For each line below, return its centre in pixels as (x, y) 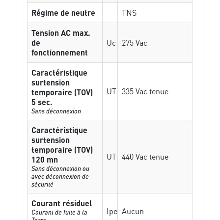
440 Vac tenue (145, 156)
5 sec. (42, 102)
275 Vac (135, 42)
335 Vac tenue (145, 91)
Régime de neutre (64, 13)
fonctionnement (60, 52)
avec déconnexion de (60, 176)
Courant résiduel (62, 203)
